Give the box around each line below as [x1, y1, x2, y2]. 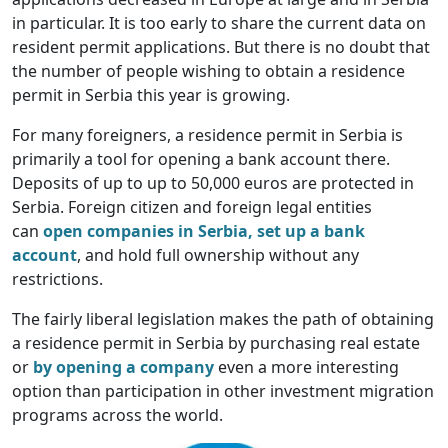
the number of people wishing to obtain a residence [12, 60, 405, 83]
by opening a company [29, 356, 214, 379]
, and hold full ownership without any [77, 244, 359, 267]
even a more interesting [214, 356, 399, 379]
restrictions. [12, 268, 103, 291]
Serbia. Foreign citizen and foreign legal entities [12, 196, 372, 219]
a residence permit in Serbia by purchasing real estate [12, 332, 420, 355]
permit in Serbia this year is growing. [12, 84, 290, 107]
